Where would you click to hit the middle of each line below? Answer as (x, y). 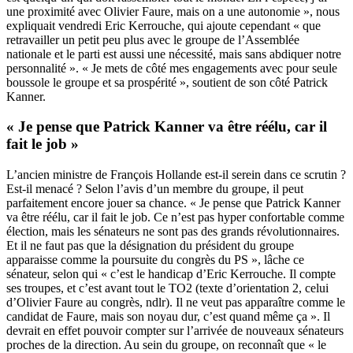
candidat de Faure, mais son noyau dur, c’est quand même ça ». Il (168, 317)
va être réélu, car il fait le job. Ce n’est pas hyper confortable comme (175, 217)
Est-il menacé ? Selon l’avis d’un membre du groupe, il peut (155, 189)
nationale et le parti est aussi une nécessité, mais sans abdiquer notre (174, 54)
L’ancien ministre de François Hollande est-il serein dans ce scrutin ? (176, 175)
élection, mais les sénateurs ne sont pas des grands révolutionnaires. (173, 232)
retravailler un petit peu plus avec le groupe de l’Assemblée (153, 39)
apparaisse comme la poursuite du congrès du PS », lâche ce (155, 260)
